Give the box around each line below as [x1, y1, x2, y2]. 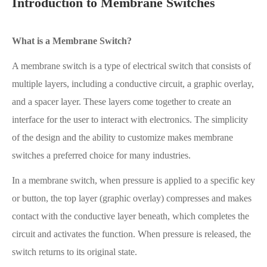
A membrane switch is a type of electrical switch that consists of [12, 61, 251, 72]
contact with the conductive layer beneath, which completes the [12, 211, 249, 222]
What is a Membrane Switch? [12, 36, 132, 46]
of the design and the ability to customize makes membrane [12, 132, 233, 143]
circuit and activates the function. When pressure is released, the [12, 229, 251, 240]
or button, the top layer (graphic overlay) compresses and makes [12, 193, 252, 204]
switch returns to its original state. [12, 247, 137, 257]
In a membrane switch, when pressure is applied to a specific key [12, 175, 255, 186]
